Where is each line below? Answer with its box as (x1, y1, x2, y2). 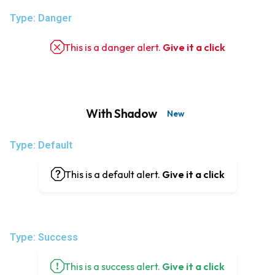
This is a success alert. (64, 260, 162, 273)
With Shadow (86, 105, 157, 121)
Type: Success (10, 231, 78, 243)
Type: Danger (10, 12, 72, 24)
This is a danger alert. (64, 41, 163, 53)
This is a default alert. (64, 168, 162, 180)
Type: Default (10, 139, 72, 151)
